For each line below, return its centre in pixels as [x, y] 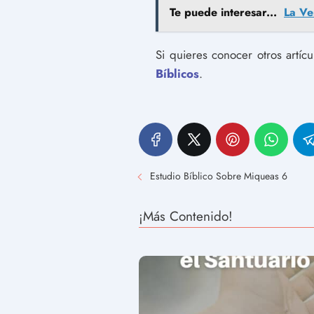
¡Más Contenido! [186, 216]
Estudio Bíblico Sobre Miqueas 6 [219, 176]
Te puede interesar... [223, 12]
